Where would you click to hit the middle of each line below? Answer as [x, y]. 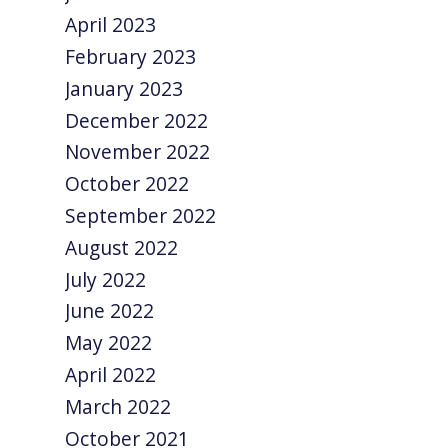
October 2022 [127, 184]
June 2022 [110, 311]
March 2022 [118, 406]
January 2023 [124, 88]
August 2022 [122, 247]
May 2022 [109, 343]
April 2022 [111, 375]
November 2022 [138, 152]
